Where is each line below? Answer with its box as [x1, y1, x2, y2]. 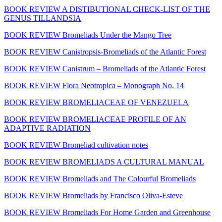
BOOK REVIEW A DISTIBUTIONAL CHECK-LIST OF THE [4, 4, 210, 13]
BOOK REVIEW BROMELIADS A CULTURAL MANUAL [4, 157, 204, 166]
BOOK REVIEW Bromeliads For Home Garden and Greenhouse [4, 208, 211, 217]
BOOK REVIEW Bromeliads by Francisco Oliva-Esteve [4, 191, 183, 200]
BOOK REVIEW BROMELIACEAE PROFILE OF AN [4, 114, 186, 123]
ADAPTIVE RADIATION [4, 123, 91, 132]
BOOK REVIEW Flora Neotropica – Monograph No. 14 [4, 81, 184, 90]
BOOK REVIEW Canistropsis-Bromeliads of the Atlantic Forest [4, 47, 206, 56]
